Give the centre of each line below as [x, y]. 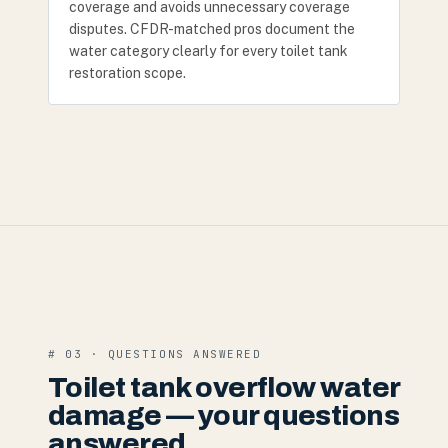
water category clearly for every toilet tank [208, 51]
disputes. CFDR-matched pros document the [212, 29]
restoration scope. [127, 73]
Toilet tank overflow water [224, 387]
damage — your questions [224, 415]
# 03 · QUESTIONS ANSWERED [155, 354]
